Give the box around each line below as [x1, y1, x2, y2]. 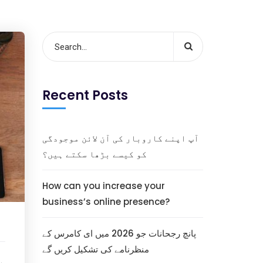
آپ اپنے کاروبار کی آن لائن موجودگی [42, 132, 199, 144]
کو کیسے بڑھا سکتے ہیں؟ [42, 148, 147, 160]
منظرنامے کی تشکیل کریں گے [42, 243, 149, 255]
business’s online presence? [42, 195, 170, 208]
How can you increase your [42, 180, 165, 192]
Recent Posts [42, 86, 128, 104]
